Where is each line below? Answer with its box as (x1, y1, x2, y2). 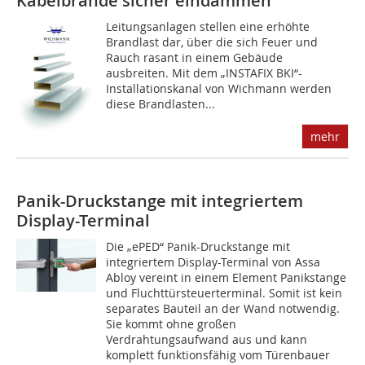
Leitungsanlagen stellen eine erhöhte (106, 19, 310, 35)
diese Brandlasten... (106, 96, 216, 112)
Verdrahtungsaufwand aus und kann (106, 332, 308, 348)
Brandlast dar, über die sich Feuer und (106, 34, 319, 51)
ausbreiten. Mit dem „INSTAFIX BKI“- (106, 65, 303, 81)
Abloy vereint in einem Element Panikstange (106, 270, 347, 286)
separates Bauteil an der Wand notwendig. (106, 301, 341, 317)
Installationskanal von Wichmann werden (106, 81, 332, 97)
